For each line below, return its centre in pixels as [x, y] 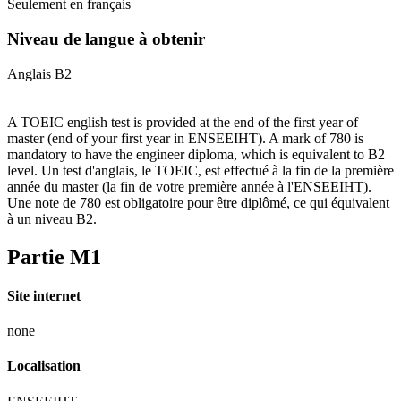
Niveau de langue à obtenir [106, 38]
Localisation [44, 366]
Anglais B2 [39, 73]
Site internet [44, 295]
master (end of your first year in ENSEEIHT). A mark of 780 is [185, 138]
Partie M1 [54, 256]
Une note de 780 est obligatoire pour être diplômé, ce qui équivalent [198, 202]
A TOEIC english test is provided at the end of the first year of [183, 122]
